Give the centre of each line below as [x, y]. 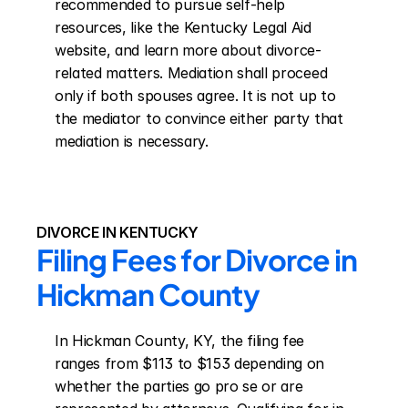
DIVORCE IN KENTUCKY [117, 232]
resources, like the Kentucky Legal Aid [183, 27]
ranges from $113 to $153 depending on [190, 363]
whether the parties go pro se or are [179, 386]
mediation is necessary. [132, 141]
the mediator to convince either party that [199, 118]
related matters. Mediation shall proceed [191, 73]
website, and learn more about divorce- [188, 50]
